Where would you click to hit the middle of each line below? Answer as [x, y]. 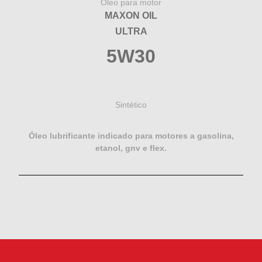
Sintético [131, 104]
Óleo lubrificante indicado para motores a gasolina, [131, 135]
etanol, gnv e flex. [131, 148]
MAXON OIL [131, 15]
